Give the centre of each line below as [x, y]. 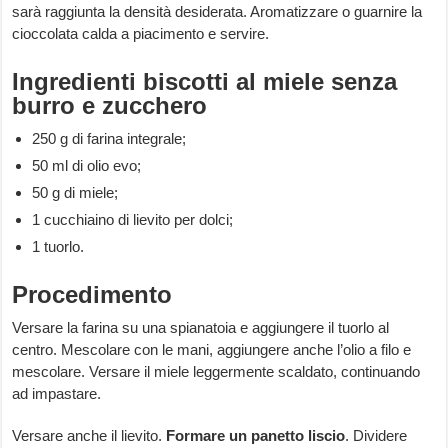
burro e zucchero [110, 106]
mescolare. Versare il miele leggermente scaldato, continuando [216, 372]
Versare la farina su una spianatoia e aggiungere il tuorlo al [201, 328]
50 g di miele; [75, 193]
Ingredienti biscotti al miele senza [205, 82]
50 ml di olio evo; [87, 166]
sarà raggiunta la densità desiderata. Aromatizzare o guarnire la [217, 12]
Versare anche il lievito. [89, 436]
